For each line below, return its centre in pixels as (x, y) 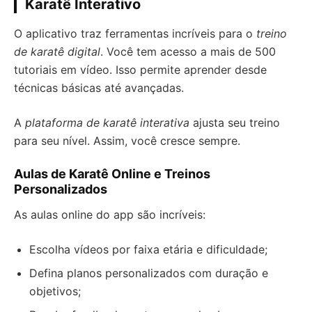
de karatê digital (57, 52)
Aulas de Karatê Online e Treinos (112, 174)
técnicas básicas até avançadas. (99, 88)
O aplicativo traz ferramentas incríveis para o (135, 33)
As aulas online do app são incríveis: (110, 214)
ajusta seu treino (235, 123)
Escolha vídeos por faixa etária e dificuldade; (148, 249)
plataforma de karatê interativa (107, 123)
